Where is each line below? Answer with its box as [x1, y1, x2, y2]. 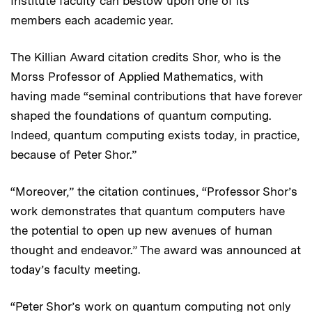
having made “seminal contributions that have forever [10, 88, 302, 103]
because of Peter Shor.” [10, 147, 136, 162]
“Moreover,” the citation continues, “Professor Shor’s [10, 184, 297, 198]
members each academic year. [10, 13, 173, 27]
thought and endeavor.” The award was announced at [10, 242, 301, 257]
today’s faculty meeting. [10, 262, 140, 276]
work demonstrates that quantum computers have [10, 203, 285, 218]
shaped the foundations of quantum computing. [10, 108, 271, 123]
